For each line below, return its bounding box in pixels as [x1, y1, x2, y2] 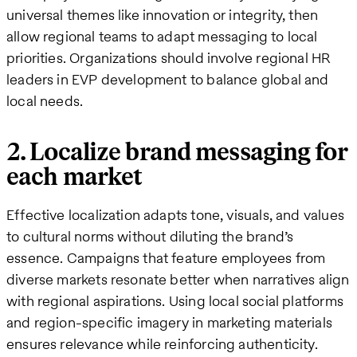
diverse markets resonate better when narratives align [6, 269, 350, 290]
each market [6, 163, 143, 193]
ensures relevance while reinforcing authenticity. [6, 334, 318, 355]
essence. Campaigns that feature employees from [6, 248, 326, 269]
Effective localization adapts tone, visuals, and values [6, 205, 344, 226]
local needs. [6, 90, 84, 111]
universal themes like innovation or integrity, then [6, 4, 319, 25]
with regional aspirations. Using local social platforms [6, 291, 343, 312]
